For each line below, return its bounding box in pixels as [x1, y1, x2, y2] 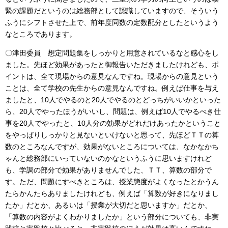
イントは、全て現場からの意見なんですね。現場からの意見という [5, 72, 219, 80]
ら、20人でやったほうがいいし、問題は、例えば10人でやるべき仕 [5, 107, 221, 116]
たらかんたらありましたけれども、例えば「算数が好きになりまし [5, 189, 219, 197]
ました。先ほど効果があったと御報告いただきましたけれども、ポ [5, 60, 219, 69]
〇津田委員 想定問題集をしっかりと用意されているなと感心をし [5, 48, 219, 57]
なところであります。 [5, 30, 76, 38]
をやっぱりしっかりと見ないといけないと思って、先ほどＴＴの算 [5, 130, 219, 139]
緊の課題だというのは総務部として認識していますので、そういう [5, 6, 219, 15]
